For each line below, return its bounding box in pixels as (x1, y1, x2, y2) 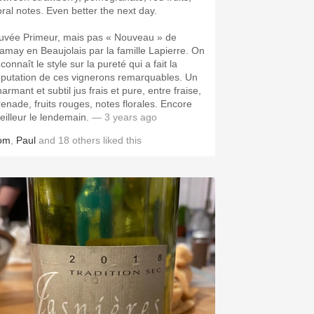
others (72, 135, 100, 146)
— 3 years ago (92, 111, 157, 123)
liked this (100, 135, 142, 146)
